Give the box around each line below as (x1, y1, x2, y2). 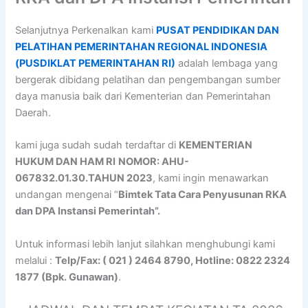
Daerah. (15, 107, 52, 120)
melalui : (15, 254, 56, 267)
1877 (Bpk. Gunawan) (15, 270, 119, 283)
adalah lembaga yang (175, 57, 278, 70)
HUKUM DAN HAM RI (15, 155, 116, 168)
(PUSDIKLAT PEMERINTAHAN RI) (15, 57, 176, 70)
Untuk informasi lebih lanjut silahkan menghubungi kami (15, 237, 276, 250)
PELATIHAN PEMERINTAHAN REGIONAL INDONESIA (15, 41, 268, 54)
